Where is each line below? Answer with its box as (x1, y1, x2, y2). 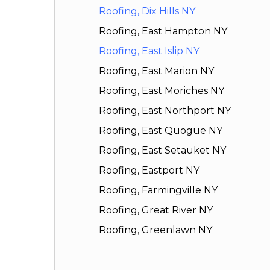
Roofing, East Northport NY (99, 105, 231, 117)
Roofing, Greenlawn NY (99, 224, 213, 236)
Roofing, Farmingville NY (99, 184, 218, 196)
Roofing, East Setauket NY (99, 145, 227, 157)
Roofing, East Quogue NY (99, 125, 223, 137)
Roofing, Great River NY (99, 204, 213, 216)
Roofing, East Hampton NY (99, 25, 228, 37)
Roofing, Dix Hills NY (99, 5, 196, 17)
